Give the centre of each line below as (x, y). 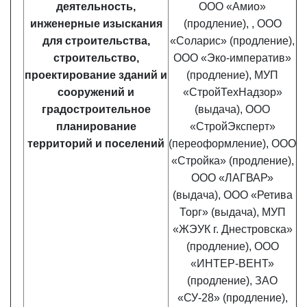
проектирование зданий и (96, 75)
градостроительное (96, 109)
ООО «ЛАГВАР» (232, 178)
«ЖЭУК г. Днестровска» (232, 229)
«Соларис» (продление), (232, 41)
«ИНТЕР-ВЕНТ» (232, 263)
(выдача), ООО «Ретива (232, 195)
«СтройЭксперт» (232, 126)
